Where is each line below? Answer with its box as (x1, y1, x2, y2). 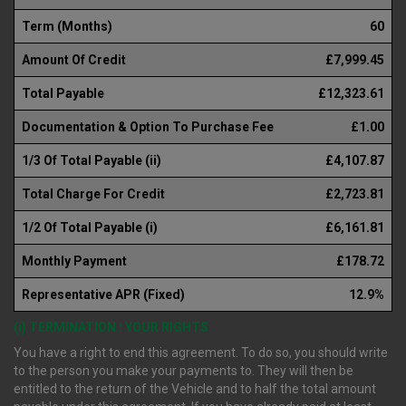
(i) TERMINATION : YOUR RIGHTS (14, 320, 208, 335)
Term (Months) (22, 19, 112, 34)
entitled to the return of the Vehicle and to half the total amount (14, 382, 376, 397)
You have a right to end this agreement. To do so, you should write (14, 345, 388, 361)
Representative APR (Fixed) (22, 287, 185, 303)
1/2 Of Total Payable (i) (22, 220, 158, 236)
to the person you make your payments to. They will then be (14, 363, 353, 379)
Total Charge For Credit (22, 187, 165, 202)
